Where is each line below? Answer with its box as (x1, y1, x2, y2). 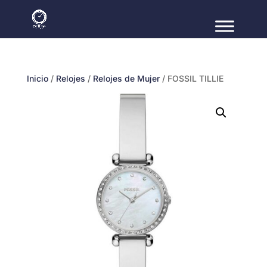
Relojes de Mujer (92, 73, 160, 83)
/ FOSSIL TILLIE (159, 73, 223, 83)
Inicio (26, 73, 48, 83)
